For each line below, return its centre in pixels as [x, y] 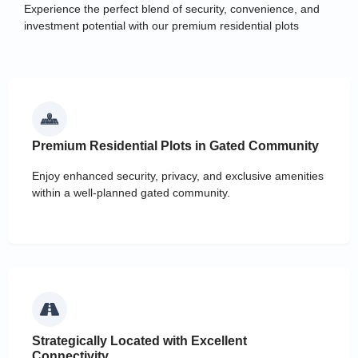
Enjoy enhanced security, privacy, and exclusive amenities [178, 175]
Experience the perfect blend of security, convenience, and [172, 9]
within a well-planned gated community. [131, 192]
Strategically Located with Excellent [139, 341]
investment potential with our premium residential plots [161, 26]
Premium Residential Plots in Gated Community [175, 146]
